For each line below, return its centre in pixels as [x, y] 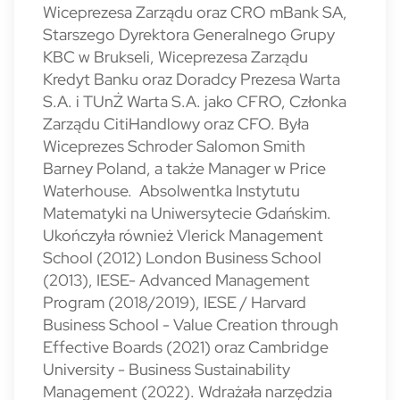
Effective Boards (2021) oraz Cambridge [186, 347]
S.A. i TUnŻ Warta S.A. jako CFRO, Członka [195, 101]
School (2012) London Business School [182, 258]
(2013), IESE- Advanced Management [176, 280]
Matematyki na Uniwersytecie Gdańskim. [187, 213]
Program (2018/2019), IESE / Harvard [175, 302]
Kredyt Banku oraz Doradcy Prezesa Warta [192, 79]
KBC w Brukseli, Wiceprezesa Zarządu [175, 57]
